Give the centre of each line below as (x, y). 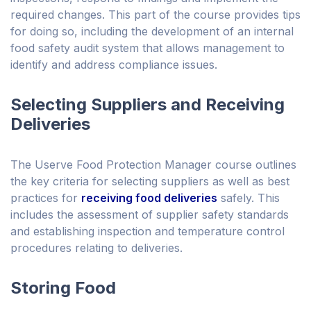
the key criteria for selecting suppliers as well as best (150, 182)
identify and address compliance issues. (114, 65)
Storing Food (63, 288)
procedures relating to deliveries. (96, 248)
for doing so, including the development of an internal (152, 32)
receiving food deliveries (149, 198)
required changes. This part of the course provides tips (155, 15)
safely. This (249, 198)
